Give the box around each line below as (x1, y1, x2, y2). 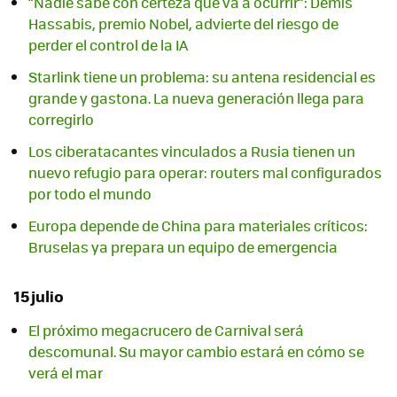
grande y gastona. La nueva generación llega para (28, 88, 364, 108)
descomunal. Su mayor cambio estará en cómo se (28, 341, 364, 362)
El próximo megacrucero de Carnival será (28, 320, 304, 341)
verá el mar (28, 362, 103, 384)
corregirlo (28, 109, 94, 129)
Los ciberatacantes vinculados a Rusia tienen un (28, 141, 355, 161)
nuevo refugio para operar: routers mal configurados (28, 162, 382, 183)
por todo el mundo (28, 183, 152, 204)
